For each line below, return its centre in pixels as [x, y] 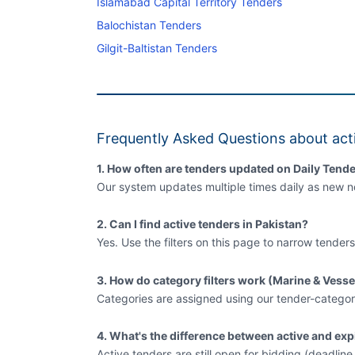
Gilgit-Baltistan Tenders [157, 48]
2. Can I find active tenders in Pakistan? [202, 224]
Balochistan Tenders [149, 25]
